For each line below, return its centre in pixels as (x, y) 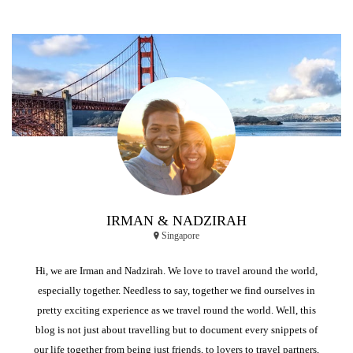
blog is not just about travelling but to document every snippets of (176, 329)
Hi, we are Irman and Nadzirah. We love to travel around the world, (176, 270)
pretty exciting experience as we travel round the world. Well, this (176, 310)
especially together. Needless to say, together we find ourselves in (176, 290)
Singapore (179, 235)
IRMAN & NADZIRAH (176, 220)
